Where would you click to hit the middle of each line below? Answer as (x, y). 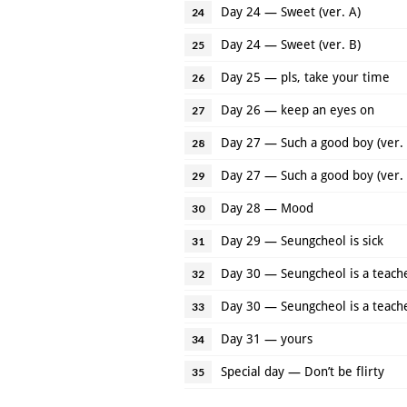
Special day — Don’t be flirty (303, 371)
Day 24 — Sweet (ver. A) (291, 11)
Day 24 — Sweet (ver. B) (291, 44)
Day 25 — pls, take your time (305, 77)
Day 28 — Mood (267, 208)
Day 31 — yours (267, 338)
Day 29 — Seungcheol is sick (302, 240)
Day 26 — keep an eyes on (298, 109)
